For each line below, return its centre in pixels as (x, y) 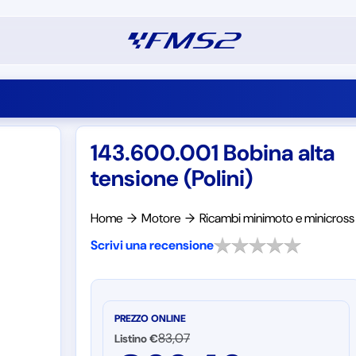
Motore (161, 218)
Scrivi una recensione (152, 245)
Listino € (136, 339)
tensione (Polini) (171, 178)
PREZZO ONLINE (150, 319)
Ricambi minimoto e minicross (277, 218)
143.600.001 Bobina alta (212, 153)
